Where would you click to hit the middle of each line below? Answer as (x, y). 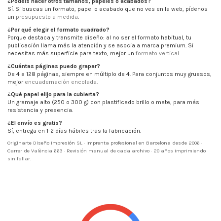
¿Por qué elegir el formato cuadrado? (58, 30)
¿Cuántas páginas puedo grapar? (54, 66)
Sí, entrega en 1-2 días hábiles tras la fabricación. (74, 130)
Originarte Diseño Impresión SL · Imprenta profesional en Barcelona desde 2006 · (105, 143)
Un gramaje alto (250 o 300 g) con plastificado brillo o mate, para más (103, 102)
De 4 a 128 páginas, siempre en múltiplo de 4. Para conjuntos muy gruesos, (110, 74)
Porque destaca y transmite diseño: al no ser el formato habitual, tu (99, 38)
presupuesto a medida (47, 17)
